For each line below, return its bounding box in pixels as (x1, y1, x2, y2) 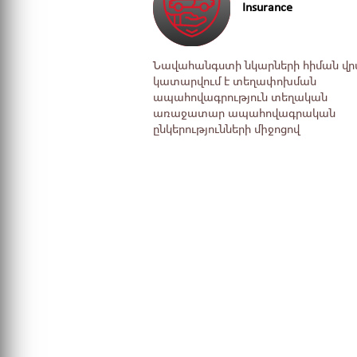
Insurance (241, 2, 292, 14)
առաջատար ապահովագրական (153, 108, 335, 121)
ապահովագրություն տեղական (153, 92, 328, 105)
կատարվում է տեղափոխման (153, 76, 316, 89)
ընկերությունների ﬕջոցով (153, 124, 300, 137)
